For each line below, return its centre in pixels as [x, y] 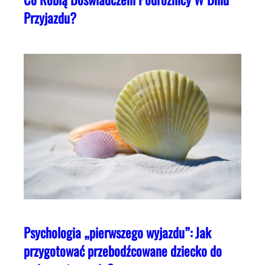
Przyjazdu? [50, 18]
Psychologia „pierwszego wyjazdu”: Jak [117, 232]
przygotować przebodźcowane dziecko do [123, 251]
